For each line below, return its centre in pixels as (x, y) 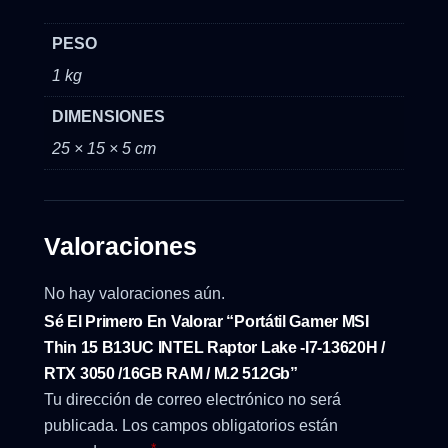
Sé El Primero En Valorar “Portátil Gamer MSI (206, 322)
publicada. (81, 426)
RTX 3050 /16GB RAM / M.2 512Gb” (171, 374)
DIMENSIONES (108, 117)
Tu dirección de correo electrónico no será (192, 400)
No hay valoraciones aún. (134, 294)
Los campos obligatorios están (230, 426)
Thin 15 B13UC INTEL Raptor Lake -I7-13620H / (214, 348)
